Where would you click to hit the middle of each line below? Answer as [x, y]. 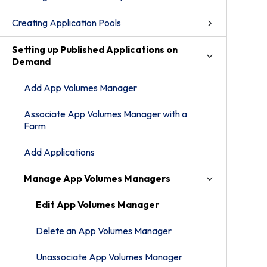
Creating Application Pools [66, 23]
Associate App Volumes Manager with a [105, 114]
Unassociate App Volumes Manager [109, 257]
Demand [31, 61]
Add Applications [59, 152]
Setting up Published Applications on [95, 49]
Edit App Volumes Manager [97, 204]
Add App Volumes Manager [80, 88]
